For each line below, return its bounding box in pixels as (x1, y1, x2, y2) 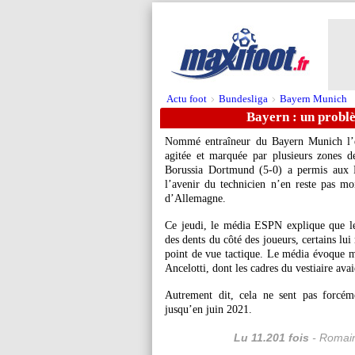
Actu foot (166, 93, 207, 105)
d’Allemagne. (165, 193, 226, 204)
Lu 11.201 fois (233, 331, 309, 344)
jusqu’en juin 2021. (165, 303, 252, 315)
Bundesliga (219, 93, 268, 105)
